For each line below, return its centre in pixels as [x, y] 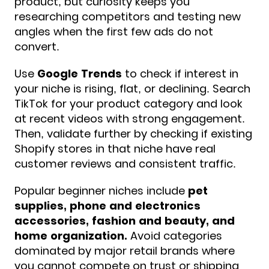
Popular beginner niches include [101, 191]
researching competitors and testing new [128, 17]
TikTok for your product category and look [128, 104]
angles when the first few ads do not [114, 32]
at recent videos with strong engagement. [130, 119]
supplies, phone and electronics [107, 206]
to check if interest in [180, 74]
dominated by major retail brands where [125, 251]
